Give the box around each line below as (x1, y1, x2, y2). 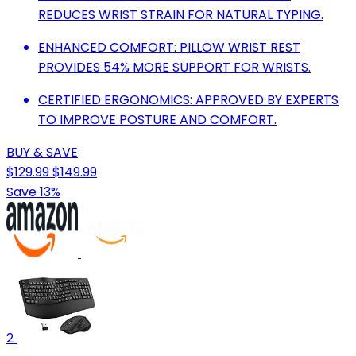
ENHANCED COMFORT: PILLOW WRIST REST (38, 37, 300, 56)
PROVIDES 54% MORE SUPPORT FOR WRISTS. (38, 57, 311, 76)
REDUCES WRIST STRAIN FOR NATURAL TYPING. (38, 5, 323, 24)
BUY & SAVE (6, 142, 78, 161)
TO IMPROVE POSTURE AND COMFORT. (38, 110, 277, 129)
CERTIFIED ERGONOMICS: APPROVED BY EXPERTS (38, 90, 339, 109)
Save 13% (6, 182, 60, 201)
